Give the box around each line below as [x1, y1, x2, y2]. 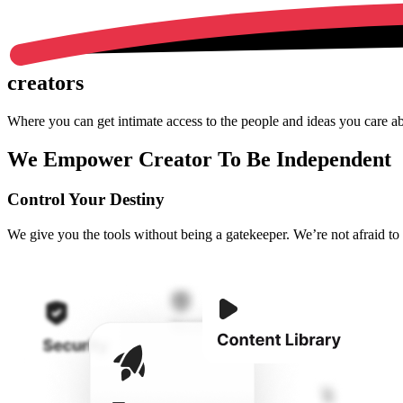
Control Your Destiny [7, 189, 165, 209]
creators [7, 71, 84, 95]
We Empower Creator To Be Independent [7, 148, 391, 172]
